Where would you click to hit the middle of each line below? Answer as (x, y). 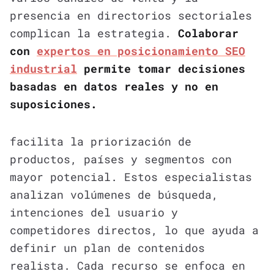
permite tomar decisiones (161, 68)
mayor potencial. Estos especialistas (131, 176)
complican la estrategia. (94, 33)
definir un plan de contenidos (107, 247)
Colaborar (208, 33)
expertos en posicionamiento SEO (141, 50)
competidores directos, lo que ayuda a (134, 230)
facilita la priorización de (101, 141)
